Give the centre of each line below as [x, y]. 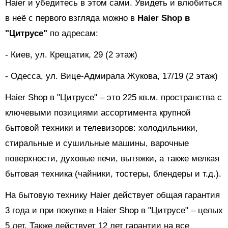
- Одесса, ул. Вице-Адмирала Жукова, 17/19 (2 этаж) [111, 76]
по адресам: [74, 34]
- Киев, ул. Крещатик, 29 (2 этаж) [71, 55]
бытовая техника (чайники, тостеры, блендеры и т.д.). [113, 174]
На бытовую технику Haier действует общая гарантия [112, 195]
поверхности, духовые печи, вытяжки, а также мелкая [112, 159]
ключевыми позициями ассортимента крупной [98, 113]
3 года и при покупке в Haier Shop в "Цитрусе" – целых [114, 211]
